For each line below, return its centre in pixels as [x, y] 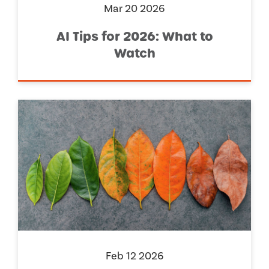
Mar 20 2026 [134, 8]
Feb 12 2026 [134, 256]
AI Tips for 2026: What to [134, 36]
